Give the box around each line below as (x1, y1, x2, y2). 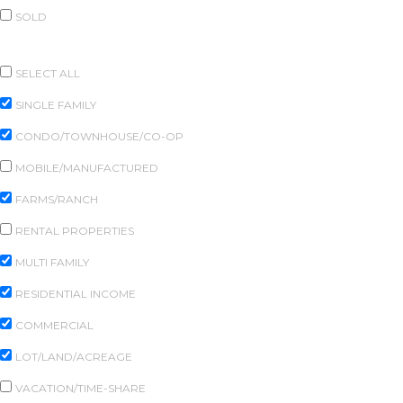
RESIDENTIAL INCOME (15, 286, 136, 300)
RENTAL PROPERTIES (15, 223, 134, 237)
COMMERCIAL (15, 318, 94, 332)
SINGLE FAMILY (15, 97, 96, 112)
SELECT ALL (15, 66, 80, 80)
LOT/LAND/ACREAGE (15, 349, 132, 363)
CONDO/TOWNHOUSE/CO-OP (15, 129, 184, 143)
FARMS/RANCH (15, 192, 98, 206)
